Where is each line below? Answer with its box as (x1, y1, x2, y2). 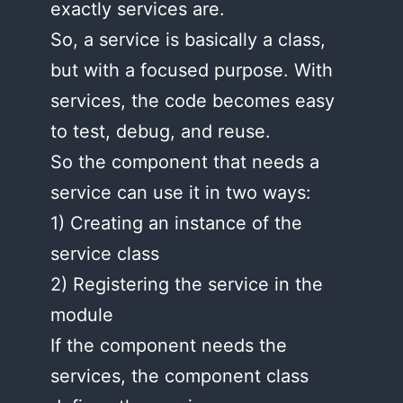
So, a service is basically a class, (50, 29, 326, 50)
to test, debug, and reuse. (50, 121, 271, 142)
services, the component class (50, 365, 309, 387)
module (50, 304, 113, 326)
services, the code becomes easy (50, 90, 335, 112)
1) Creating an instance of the (50, 212, 302, 234)
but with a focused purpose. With (50, 59, 333, 81)
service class (50, 243, 159, 264)
